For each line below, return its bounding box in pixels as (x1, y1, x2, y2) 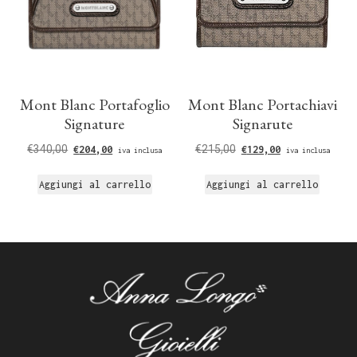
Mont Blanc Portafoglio (19, 93, 170, 115)
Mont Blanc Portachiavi (187, 93, 337, 115)
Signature (65, 112, 125, 134)
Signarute (232, 112, 292, 134)
